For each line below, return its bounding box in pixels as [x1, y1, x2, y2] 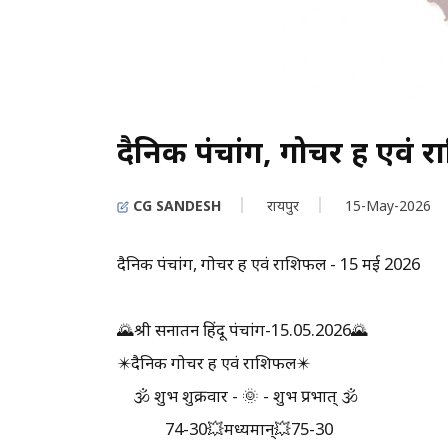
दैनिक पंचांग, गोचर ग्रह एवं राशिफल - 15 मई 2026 [117, 251, 420, 275]
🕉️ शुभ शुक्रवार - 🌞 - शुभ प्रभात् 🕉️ [117, 383, 358, 407]
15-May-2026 [345, 195, 431, 215]
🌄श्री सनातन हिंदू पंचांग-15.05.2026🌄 [117, 317, 368, 341]
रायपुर [267, 195, 299, 215]
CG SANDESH [129, 195, 221, 215]
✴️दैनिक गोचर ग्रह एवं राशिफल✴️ [117, 350, 366, 374]
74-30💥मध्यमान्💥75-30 [117, 416, 373, 440]
